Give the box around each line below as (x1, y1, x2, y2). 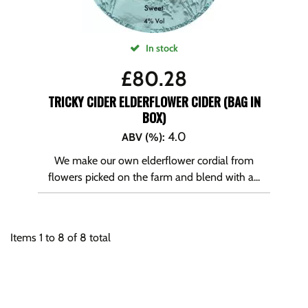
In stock (144, 42, 178, 54)
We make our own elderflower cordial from (54, 154, 254, 167)
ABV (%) (122, 131, 162, 144)
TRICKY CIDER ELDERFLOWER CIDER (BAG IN (47, 93, 261, 111)
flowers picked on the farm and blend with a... (48, 170, 260, 184)
